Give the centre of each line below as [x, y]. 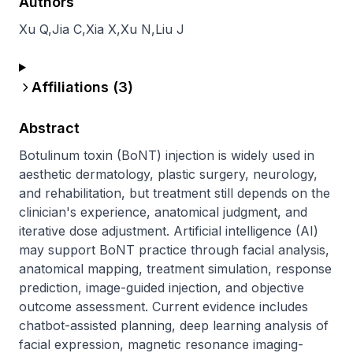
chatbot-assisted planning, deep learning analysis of [174, 325]
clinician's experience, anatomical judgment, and [163, 212]
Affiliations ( [75, 87]
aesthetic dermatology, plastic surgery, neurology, [168, 174]
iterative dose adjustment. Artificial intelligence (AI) [169, 231]
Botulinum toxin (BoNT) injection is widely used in [167, 155]
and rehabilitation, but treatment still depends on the [175, 193]
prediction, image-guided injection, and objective [162, 288]
